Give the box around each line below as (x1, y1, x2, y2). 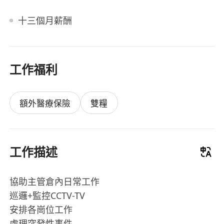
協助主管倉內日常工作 (9, 175, 100, 187)
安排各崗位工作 (9, 203, 73, 215)
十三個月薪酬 (17, 14, 72, 26)
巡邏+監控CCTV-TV (9, 189, 85, 201)
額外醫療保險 (19, 97, 71, 109)
